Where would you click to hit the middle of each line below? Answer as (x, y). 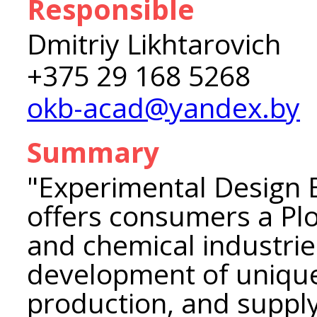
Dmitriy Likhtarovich (154, 44)
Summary (93, 152)
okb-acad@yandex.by (163, 107)
